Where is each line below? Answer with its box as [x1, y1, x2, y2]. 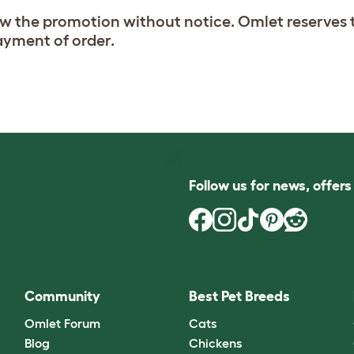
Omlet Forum [24, 316, 100, 331]
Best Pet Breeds [188, 288, 290, 304]
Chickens [188, 336, 242, 351]
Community [24, 288, 100, 304]
